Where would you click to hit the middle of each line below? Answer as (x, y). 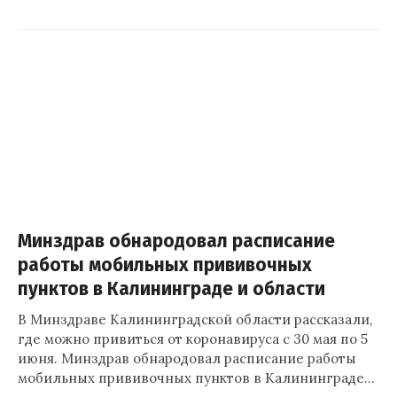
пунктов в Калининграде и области (171, 289)
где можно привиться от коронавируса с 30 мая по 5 (193, 339)
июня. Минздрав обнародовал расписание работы (187, 358)
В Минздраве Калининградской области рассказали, (195, 319)
